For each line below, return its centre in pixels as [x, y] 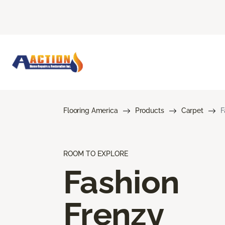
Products [149, 110]
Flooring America [91, 110]
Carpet [192, 110]
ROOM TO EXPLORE [96, 153]
